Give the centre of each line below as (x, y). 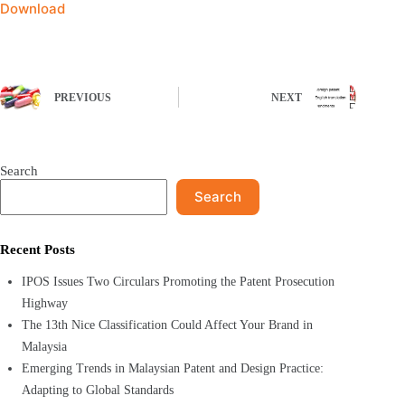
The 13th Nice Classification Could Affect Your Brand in (167, 325)
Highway (45, 303)
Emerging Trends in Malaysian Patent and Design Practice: (173, 368)
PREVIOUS (83, 98)
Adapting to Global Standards (98, 390)
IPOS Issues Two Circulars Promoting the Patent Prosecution (178, 282)
